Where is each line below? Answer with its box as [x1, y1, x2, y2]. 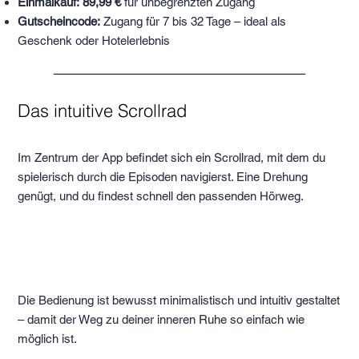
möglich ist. [18, 331, 78, 345]
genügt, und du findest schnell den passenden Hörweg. [18, 189, 308, 204]
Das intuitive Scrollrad [18, 99, 188, 122]
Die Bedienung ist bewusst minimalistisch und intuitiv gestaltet [18, 292, 341, 307]
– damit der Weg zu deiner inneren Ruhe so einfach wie [18, 312, 305, 326]
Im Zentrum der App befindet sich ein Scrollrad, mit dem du [18, 151, 326, 165]
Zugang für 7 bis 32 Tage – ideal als [100, 14, 287, 28]
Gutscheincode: [18, 14, 101, 28]
